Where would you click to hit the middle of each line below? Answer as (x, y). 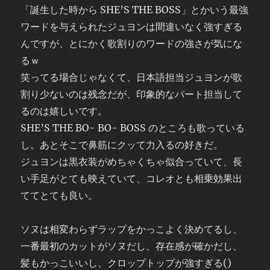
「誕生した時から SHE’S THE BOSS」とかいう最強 (135, 10)
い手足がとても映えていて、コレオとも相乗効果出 (132, 178)
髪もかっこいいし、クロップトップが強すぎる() (126, 263)
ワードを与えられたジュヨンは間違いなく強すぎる (132, 27)
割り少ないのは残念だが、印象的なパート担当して (132, 94)
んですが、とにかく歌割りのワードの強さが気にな (132, 43)
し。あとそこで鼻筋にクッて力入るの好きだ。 (122, 145)
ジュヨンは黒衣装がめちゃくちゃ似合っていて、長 (132, 162)
